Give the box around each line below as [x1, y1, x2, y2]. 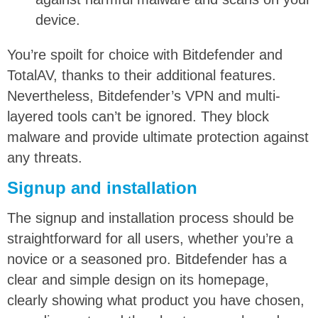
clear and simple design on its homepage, [7, 271, 269, 287]
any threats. [7, 149, 82, 165]
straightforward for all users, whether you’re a [7, 230, 293, 246]
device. [35, 12, 80, 28]
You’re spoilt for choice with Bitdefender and [7, 46, 283, 62]
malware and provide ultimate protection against [7, 128, 309, 145]
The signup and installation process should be [7, 209, 294, 226]
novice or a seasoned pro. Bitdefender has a [7, 251, 287, 267]
